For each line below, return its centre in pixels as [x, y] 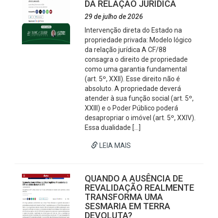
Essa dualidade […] [113, 127]
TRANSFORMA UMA [124, 197]
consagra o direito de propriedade [136, 59]
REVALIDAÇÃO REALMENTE [140, 188]
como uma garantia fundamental [136, 69]
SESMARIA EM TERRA [128, 206]
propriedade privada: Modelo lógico [138, 40]
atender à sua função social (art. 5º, [139, 98]
